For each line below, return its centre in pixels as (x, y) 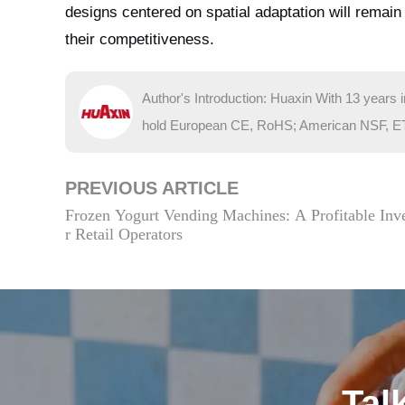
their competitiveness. (140, 39)
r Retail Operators (124, 234)
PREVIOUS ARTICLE (152, 188)
